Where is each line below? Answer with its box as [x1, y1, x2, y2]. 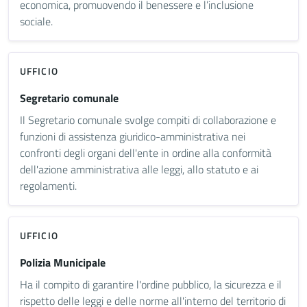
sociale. [20, 12, 53, 29]
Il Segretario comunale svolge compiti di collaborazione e [20, 111, 276, 128]
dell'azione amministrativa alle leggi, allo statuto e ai [20, 160, 258, 177]
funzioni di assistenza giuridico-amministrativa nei [20, 127, 245, 145]
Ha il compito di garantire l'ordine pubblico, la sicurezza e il [20, 275, 282, 293]
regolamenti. [20, 177, 77, 194]
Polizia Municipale [20, 254, 106, 271]
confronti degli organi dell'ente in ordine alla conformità [20, 144, 271, 161]
